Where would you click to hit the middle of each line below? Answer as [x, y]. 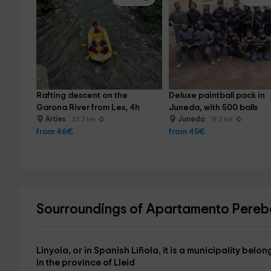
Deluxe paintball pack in [218, 96]
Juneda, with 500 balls [214, 108]
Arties [56, 119]
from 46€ [54, 132]
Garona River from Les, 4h [88, 108]
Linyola [52, 251]
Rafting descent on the [83, 96]
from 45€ [187, 132]
